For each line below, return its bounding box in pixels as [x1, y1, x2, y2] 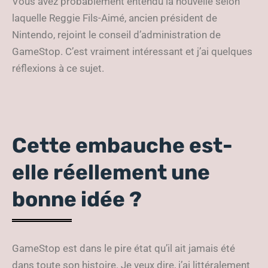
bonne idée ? [12, 187, 142, 212]
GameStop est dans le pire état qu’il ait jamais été [12, 242, 235, 254]
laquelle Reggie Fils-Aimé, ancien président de [12, 12, 217, 24]
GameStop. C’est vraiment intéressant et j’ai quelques [12, 45, 252, 57]
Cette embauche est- [12, 133, 233, 158]
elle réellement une [12, 160, 210, 185]
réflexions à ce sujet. [12, 62, 104, 74]
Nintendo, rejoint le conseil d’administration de [12, 29, 221, 41]
